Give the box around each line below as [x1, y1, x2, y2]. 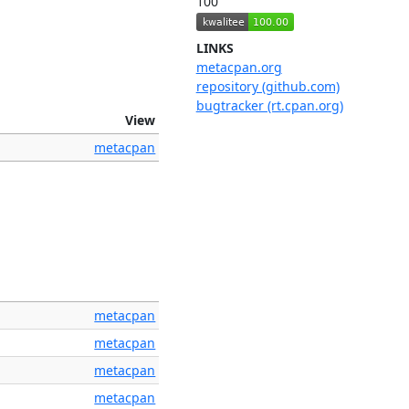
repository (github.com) [195, 78, 340, 96]
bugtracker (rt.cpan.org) [195, 97, 343, 115]
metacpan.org [195, 58, 282, 77]
